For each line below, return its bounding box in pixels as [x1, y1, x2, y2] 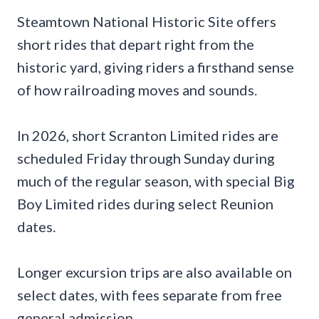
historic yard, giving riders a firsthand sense [17, 58, 294, 76]
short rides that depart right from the [17, 36, 254, 53]
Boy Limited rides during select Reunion [17, 195, 273, 213]
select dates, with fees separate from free [17, 286, 282, 304]
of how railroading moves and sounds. [17, 81, 257, 99]
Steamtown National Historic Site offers [17, 13, 276, 31]
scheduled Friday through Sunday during [17, 150, 275, 167]
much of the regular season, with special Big [17, 172, 295, 190]
